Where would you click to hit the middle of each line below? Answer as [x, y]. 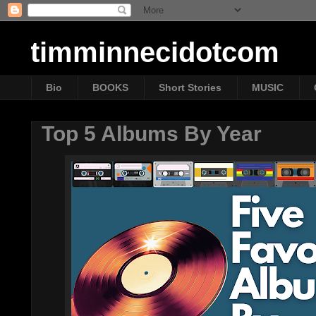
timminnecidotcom [155, 52]
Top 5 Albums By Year [152, 133]
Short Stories [190, 88]
